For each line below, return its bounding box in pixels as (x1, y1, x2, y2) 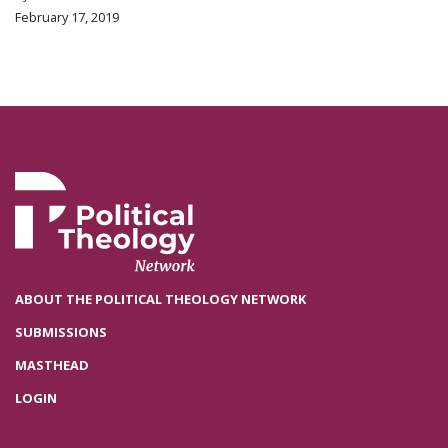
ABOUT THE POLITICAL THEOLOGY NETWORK (15, 290, 306, 309)
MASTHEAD (15, 355, 89, 374)
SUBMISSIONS (15, 322, 107, 341)
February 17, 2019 (15, 7, 119, 26)
